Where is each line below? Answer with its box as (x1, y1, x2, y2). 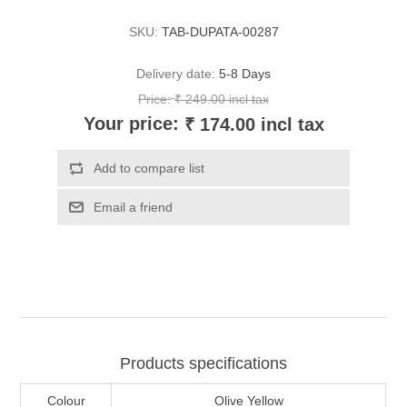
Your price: (83, 114, 179, 134)
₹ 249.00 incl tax (174, 92, 269, 107)
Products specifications (120, 354, 287, 373)
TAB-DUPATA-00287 (161, 25, 279, 40)
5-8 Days (219, 66, 271, 82)
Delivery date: (136, 66, 215, 82)
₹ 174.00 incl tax (184, 114, 324, 135)
